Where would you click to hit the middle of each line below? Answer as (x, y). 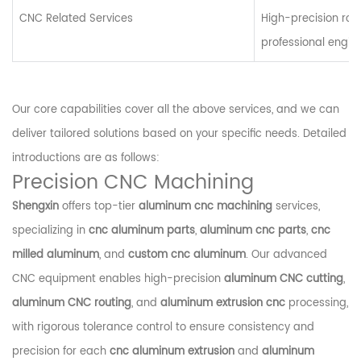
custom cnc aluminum (187, 255)
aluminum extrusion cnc (223, 303)
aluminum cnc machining (205, 206)
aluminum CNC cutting (284, 279)
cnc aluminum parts (142, 230)
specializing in (50, 230)
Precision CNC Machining (133, 183)
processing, (317, 303)
